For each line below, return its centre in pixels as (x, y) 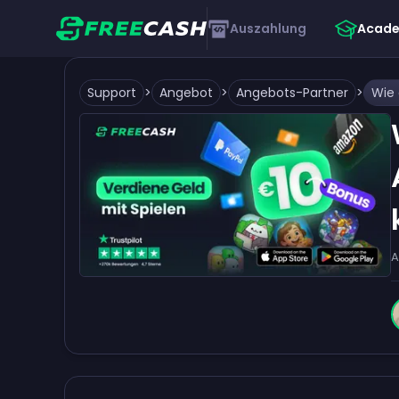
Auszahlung (268, 28)
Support (112, 93)
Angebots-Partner (292, 93)
